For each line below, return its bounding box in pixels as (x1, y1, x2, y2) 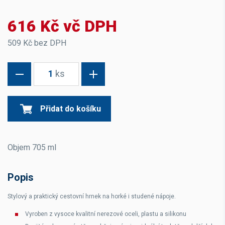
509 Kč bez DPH (8, 38, 66, 48)
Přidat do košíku (40, 104, 101, 114)
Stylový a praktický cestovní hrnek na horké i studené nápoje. (8, 193, 176, 200)
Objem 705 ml (8, 143, 56, 152)
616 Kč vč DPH (8, 17, 117, 36)
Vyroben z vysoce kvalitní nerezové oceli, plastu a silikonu (25, 210, 186, 217)
